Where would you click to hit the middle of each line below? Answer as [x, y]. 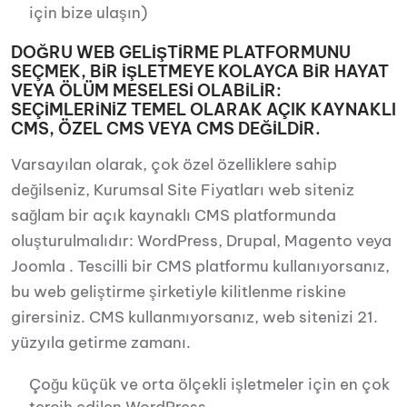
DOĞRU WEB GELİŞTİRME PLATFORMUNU [181, 52]
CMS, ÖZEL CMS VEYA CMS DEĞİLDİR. [166, 129]
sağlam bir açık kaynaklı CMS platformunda [174, 215]
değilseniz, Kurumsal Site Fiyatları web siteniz [183, 190]
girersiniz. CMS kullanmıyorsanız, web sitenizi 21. [194, 317]
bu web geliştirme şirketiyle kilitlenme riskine [179, 292]
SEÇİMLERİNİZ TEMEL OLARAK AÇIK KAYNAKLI [203, 109]
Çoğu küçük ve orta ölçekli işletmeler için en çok [209, 384]
